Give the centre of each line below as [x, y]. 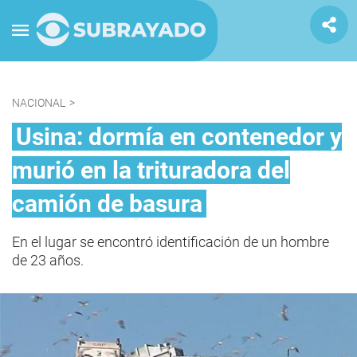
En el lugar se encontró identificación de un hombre [171, 242]
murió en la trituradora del [151, 170]
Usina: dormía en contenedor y [179, 137]
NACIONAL [39, 103]
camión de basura [107, 204]
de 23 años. [48, 260]
